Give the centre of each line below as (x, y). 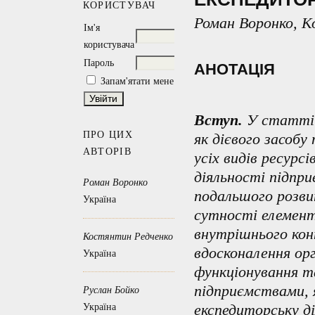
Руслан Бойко (111, 290)
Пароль (98, 63)
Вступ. (218, 120)
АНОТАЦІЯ (234, 70)
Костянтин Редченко (128, 236)
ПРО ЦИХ (108, 134)
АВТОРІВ (107, 151)
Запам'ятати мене (137, 82)
